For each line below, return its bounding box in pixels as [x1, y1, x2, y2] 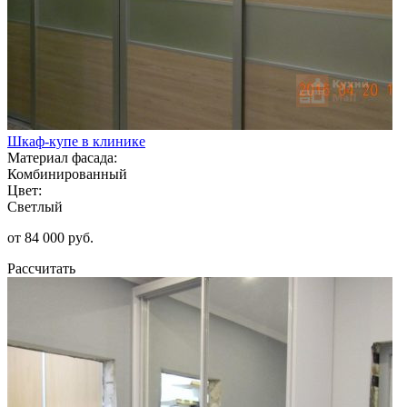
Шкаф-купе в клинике [7, 133, 145, 149]
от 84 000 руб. [7, 229, 94, 245]
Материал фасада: [7, 149, 117, 165]
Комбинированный [7, 165, 127, 182]
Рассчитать [7, 260, 75, 276]
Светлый [7, 198, 63, 214]
